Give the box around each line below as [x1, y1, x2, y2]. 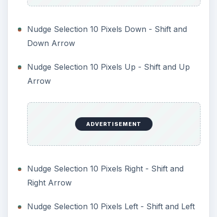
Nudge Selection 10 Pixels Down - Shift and [27, 24, 187, 34]
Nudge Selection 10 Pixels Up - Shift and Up [27, 62, 190, 72]
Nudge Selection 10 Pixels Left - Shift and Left [27, 201, 195, 211]
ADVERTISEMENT [86, 121, 142, 128]
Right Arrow [27, 177, 72, 187]
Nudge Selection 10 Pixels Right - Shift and [27, 163, 184, 173]
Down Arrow [27, 38, 75, 48]
